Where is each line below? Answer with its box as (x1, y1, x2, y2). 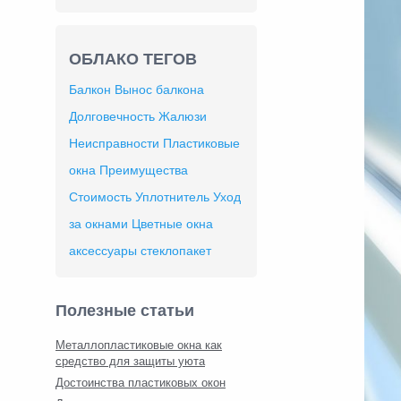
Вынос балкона (115, 82, 204, 97)
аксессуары (69, 243, 137, 258)
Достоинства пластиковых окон (55, 376, 226, 389)
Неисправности (69, 136, 159, 150)
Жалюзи (158, 109, 207, 124)
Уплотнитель (135, 190, 209, 204)
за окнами (69, 217, 128, 231)
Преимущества (99, 163, 188, 177)
